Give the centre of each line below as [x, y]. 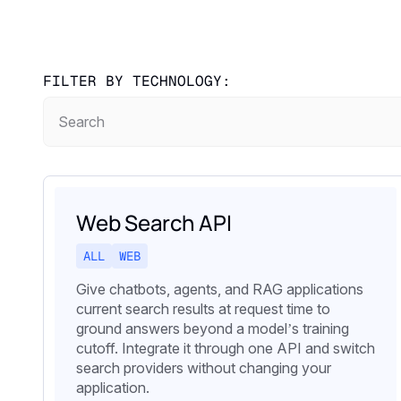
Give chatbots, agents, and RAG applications [220, 290]
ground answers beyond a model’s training [213, 329]
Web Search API [154, 223]
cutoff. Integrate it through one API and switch [226, 349]
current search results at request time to [203, 309]
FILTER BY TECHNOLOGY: [137, 81]
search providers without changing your [204, 368]
